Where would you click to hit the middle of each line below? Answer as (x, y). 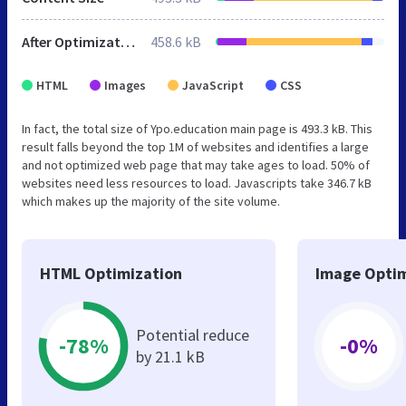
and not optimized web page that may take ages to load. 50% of (196, 164)
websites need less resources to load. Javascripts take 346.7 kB (197, 183)
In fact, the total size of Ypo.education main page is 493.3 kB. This (197, 128)
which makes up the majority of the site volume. (151, 201)
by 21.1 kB (170, 356)
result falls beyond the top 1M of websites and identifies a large (195, 146)
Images (125, 85)
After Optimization (128, 41)
